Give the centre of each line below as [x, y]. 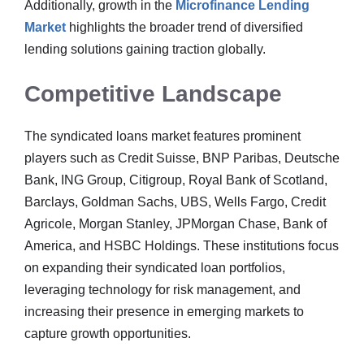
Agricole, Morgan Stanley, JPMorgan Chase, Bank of [175, 224]
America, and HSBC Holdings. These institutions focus [182, 246]
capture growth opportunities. [108, 334]
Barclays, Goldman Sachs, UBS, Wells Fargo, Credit [175, 202]
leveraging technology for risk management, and [162, 290]
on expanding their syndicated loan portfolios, [155, 268]
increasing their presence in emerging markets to [164, 312]
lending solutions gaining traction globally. [145, 49]
